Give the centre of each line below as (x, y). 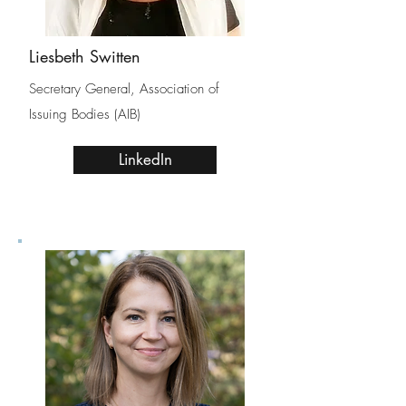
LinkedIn (145, 159)
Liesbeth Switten (85, 56)
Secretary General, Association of (124, 89)
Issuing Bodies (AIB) (85, 114)
